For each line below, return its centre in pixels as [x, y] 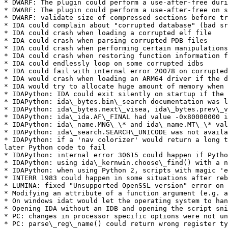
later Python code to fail [55, 147]
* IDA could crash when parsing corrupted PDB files [106, 40]
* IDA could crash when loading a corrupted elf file [108, 33]
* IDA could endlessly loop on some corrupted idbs [104, 63]
